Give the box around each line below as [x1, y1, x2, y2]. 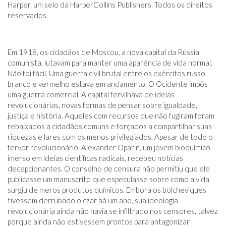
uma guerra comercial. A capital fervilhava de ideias [8, 90, 175, 99]
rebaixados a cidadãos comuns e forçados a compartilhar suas [8, 122, 212, 131]
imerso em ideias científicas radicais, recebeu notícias [8, 153, 183, 162]
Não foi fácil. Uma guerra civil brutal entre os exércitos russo [8, 69, 205, 78]
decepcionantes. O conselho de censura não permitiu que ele [8, 164, 210, 173]
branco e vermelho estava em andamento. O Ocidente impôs [8, 79, 208, 88]
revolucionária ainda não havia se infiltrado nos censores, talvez [8, 206, 218, 215]
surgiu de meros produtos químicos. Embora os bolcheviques [8, 185, 206, 194]
